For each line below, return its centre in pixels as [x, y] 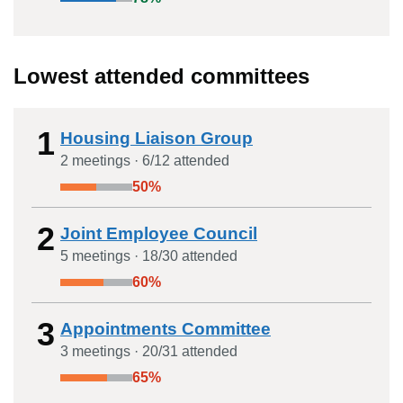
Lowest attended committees [161, 76]
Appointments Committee [166, 329]
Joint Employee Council [159, 233]
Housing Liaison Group [157, 138]
